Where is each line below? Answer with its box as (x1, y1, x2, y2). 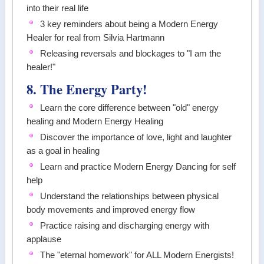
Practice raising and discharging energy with (40, 220, 210, 230)
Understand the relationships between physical (40, 191, 219, 201)
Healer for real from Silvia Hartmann (27, 32, 165, 42)
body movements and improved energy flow (27, 204, 196, 214)
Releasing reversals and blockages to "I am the (40, 48, 222, 58)
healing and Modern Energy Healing (27, 116, 164, 126)
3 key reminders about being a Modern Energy (40, 19, 219, 29)
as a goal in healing (27, 146, 100, 156)
